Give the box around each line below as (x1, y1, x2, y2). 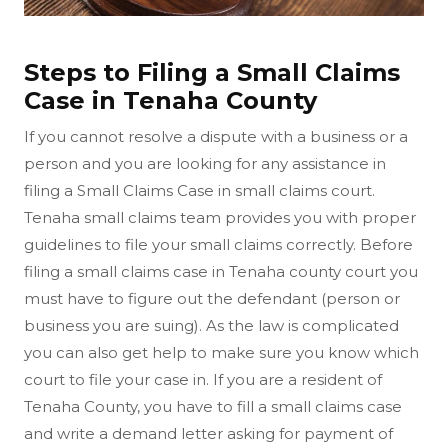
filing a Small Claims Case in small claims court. (24, 180, 375, 200)
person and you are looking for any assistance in (24, 153, 386, 173)
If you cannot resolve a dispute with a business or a (24, 126, 408, 146)
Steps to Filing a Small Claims (24, 57, 400, 87)
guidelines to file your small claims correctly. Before (24, 234, 413, 254)
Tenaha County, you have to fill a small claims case (24, 396, 402, 416)
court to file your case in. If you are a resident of (24, 369, 382, 389)
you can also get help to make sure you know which (24, 342, 419, 362)
